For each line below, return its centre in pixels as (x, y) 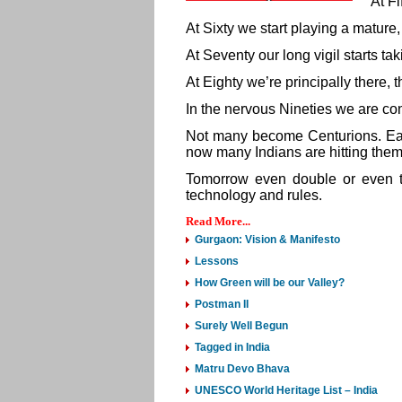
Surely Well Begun (241, 326)
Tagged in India (232, 347)
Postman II (222, 304)
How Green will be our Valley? (270, 283)
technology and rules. (256, 195)
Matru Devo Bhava (242, 369)
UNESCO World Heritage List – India (286, 390)
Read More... (218, 221)
